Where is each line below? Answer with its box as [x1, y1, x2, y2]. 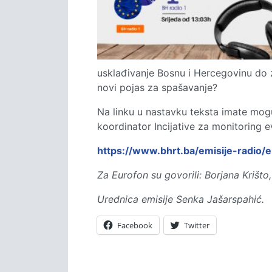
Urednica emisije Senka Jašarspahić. [97, 193, 264, 205]
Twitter [184, 220, 209, 231]
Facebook [117, 220, 152, 231]
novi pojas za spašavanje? [97, 81, 217, 93]
